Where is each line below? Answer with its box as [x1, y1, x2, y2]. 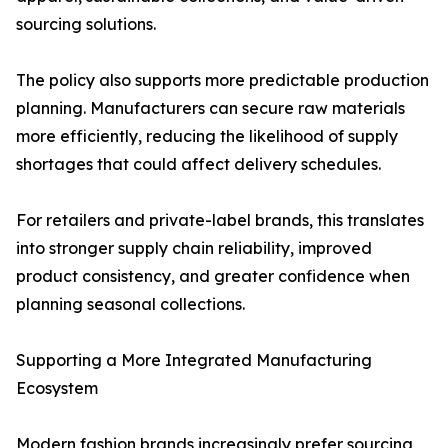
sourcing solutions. [16, 14, 156, 35]
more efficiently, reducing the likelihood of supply [16, 126, 398, 147]
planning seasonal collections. [16, 294, 245, 315]
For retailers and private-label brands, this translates [16, 210, 424, 231]
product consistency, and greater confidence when [16, 266, 410, 287]
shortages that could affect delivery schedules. [16, 154, 381, 175]
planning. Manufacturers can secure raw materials [16, 98, 405, 119]
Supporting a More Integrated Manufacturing [16, 350, 372, 371]
